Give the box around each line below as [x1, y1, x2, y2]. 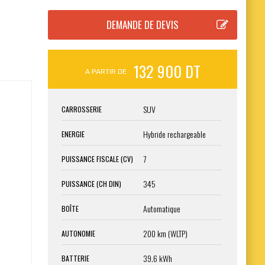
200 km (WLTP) [143, 227, 188, 240]
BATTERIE [62, 253, 89, 263]
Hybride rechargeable [143, 127, 206, 140]
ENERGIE [62, 128, 85, 139]
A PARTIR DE [85, 67, 127, 76]
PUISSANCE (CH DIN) [62, 178, 121, 189]
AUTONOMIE [62, 228, 95, 238]
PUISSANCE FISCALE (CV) [62, 153, 133, 164]
